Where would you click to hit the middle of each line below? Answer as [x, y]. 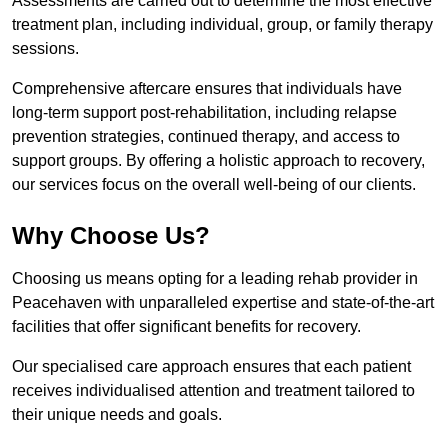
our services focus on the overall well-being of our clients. [214, 185]
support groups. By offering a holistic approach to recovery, [218, 161]
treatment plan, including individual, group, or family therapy [222, 25]
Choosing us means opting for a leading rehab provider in [215, 279]
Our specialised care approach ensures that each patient [211, 367]
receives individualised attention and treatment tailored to [213, 391]
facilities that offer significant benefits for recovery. [186, 327]
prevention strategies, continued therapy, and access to [206, 137]
